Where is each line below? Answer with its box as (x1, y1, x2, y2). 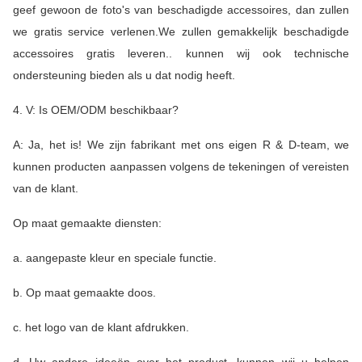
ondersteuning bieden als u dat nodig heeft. (13, 68, 235, 82)
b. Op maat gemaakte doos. (13, 285, 156, 299)
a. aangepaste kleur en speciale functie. (13, 250, 217, 264)
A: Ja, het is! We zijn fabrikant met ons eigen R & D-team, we (13, 137, 349, 151)
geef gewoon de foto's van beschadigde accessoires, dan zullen (13, 2, 349, 16)
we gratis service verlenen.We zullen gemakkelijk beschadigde (13, 24, 349, 38)
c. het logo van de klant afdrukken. (13, 320, 189, 334)
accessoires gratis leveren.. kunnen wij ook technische (13, 46, 349, 60)
